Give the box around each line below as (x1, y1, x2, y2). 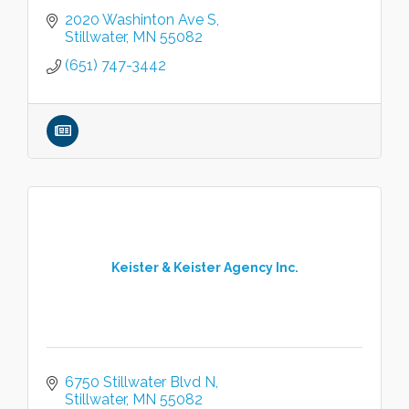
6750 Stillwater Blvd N (65, 373, 215, 391)
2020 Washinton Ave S (65, 11, 216, 28)
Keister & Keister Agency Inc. (110, 259, 299, 275)
